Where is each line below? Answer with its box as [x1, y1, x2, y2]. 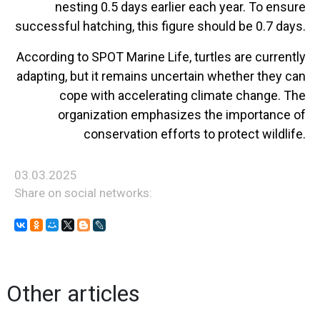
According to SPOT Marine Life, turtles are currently [16, 49, 306, 64]
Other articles [6, 280, 140, 307]
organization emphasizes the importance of [58, 107, 306, 122]
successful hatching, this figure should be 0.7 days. [15, 19, 306, 34]
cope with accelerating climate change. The [59, 88, 306, 103]
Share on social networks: [14, 186, 152, 200]
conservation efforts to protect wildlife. [84, 126, 306, 141]
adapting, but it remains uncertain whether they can [16, 69, 306, 84]
